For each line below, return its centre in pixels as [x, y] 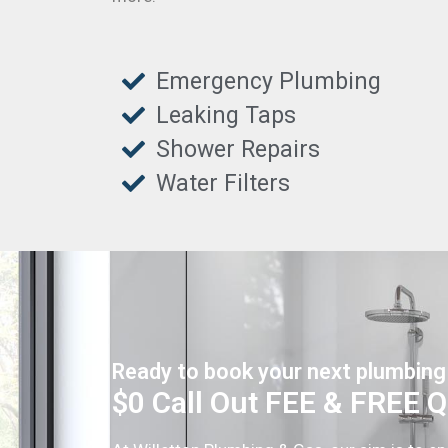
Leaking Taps [225, 115]
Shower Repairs [237, 149]
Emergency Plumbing [268, 81]
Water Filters [222, 183]
